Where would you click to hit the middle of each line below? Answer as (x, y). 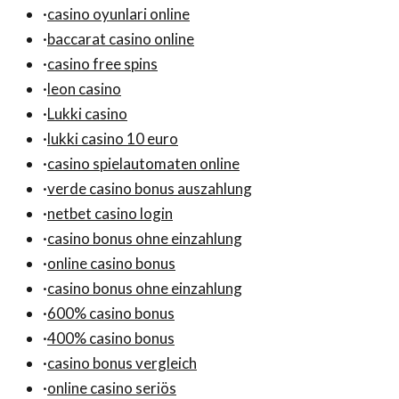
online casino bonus (111, 264)
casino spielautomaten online (143, 164)
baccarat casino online (121, 39)
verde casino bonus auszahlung (150, 189)
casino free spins (102, 64)
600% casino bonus (111, 313)
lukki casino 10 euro (113, 139)
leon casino (84, 89)
